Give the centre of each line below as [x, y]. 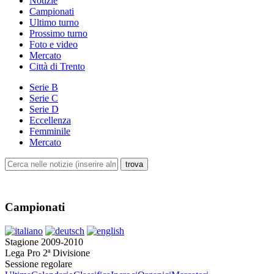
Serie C [44, 98]
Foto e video [54, 45]
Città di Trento [57, 67]
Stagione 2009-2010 [44, 242]
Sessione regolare [39, 264]
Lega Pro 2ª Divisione [47, 253]
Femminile [50, 131]
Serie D [44, 109]
